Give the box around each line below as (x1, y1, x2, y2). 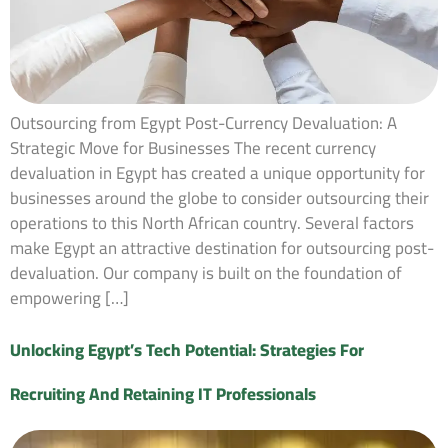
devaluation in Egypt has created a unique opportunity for (10, 157, 425, 190)
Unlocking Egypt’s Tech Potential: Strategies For (10, 333, 364, 366)
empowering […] (10, 282, 129, 315)
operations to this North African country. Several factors (10, 207, 414, 240)
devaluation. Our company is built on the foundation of (10, 257, 402, 290)
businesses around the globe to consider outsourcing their (10, 182, 429, 215)
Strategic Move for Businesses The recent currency (10, 132, 376, 165)
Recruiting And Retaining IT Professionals (10, 377, 316, 410)
